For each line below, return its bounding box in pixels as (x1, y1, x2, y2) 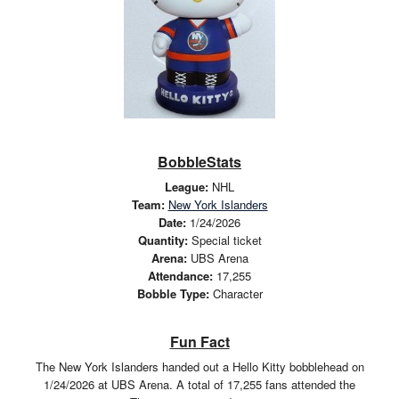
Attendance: (148, 266, 213, 284)
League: (165, 177, 208, 195)
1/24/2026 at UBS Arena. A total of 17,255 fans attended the (44, 376, 355, 393)
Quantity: (137, 231, 188, 248)
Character (208, 284, 263, 302)
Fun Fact (169, 331, 230, 352)
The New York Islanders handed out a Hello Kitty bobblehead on (35, 358, 364, 375)
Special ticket (187, 231, 262, 248)
